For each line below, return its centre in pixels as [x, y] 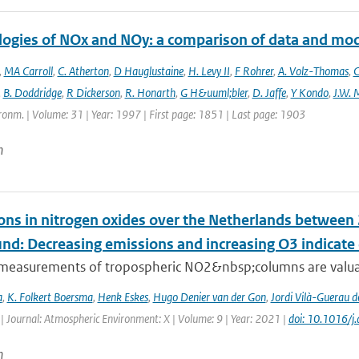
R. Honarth [150, 93]
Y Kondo [309, 93]
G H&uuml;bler [214, 93]
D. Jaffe [269, 93]
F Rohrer [254, 71]
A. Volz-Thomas [313, 71]
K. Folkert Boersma [50, 297]
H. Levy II [209, 71]
